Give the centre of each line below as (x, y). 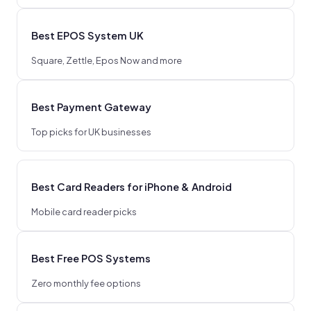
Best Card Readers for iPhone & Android (132, 186)
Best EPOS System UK (87, 35)
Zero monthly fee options (86, 283)
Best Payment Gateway (91, 107)
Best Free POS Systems (91, 258)
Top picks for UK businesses (91, 132)
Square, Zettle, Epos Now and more (107, 60)
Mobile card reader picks (84, 212)
